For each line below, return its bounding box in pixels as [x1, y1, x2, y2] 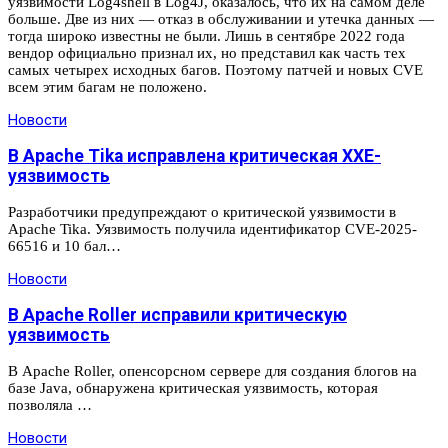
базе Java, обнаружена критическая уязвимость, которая [8, 379, 378, 396]
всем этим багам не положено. [8, 78, 207, 95]
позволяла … [8, 396, 92, 413]
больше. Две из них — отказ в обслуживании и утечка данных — [8, 10, 434, 27]
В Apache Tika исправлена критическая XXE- [8, 146, 381, 167]
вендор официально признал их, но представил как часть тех [8, 44, 406, 61]
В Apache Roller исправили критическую [8, 305, 347, 326]
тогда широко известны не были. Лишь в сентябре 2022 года [8, 27, 405, 44]
